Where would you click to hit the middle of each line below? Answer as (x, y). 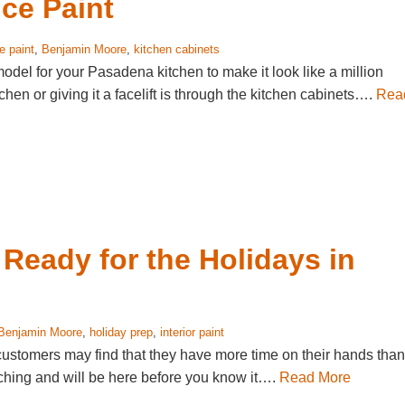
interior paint (192, 332)
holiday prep (121, 332)
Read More (315, 377)
